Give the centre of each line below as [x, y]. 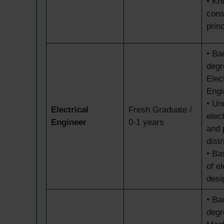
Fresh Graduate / [160, 109]
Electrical [69, 109]
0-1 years [146, 122]
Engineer [68, 122]
